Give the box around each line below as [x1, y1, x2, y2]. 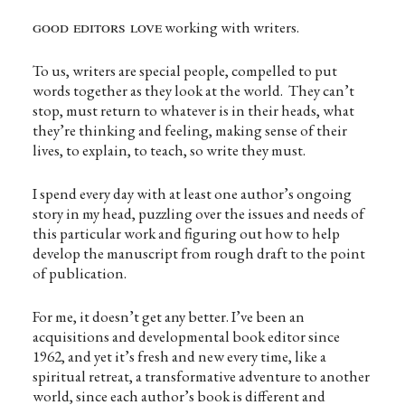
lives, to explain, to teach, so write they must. [32, 140, 306, 160]
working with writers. [161, 17, 299, 37]
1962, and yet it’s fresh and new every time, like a [32, 346, 326, 366]
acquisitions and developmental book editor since [32, 326, 340, 346]
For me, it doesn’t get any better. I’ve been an [32, 306, 305, 326]
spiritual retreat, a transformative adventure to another [32, 366, 370, 386]
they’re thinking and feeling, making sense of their [32, 120, 347, 140]
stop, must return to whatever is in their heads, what [32, 100, 354, 120]
